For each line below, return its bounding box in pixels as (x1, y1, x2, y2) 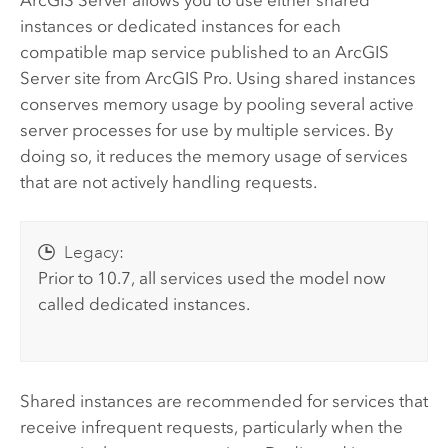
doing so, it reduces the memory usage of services (19, 145, 408, 166)
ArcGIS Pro (144, 67, 228, 88)
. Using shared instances (227, 67, 416, 88)
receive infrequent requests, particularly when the (19, 417, 403, 438)
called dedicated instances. (38, 294, 251, 315)
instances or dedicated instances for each (19, 15, 341, 36)
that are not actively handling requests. (19, 171, 317, 192)
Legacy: (63, 242, 124, 263)
